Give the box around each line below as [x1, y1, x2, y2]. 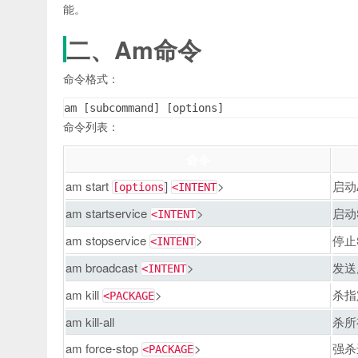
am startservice [66, 205, 150, 221]
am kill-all [66, 313, 114, 330]
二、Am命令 [66, 32, 201, 66]
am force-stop [66, 340, 141, 356]
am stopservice [66, 232, 149, 249]
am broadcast [66, 259, 141, 276]
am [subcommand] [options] [64, 101, 224, 114]
